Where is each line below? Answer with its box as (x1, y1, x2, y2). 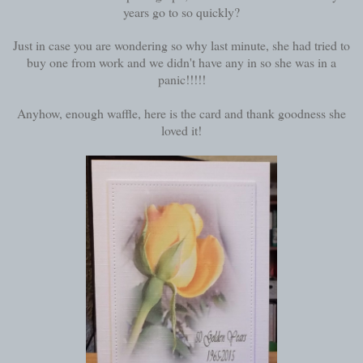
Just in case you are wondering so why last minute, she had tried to (13, 36, 350, 53)
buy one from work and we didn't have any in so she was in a (27, 53, 336, 70)
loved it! (161, 121, 202, 139)
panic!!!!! (157, 70, 206, 88)
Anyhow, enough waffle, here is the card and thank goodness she (17, 104, 346, 122)
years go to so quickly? (123, 2, 240, 20)
